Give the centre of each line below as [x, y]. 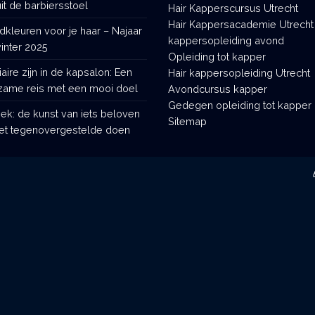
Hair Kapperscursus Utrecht [233, 8]
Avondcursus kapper [218, 89]
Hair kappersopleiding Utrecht [239, 72]
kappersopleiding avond [226, 40]
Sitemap [187, 121]
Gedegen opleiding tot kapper [240, 105]
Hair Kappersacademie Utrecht [241, 24]
